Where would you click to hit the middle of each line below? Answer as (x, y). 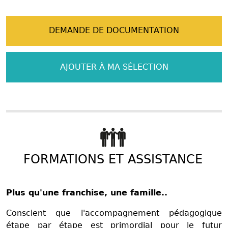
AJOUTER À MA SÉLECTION (114, 67)
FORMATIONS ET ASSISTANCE (113, 159)
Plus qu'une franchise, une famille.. (87, 192)
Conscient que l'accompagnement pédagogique (114, 213)
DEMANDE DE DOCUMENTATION (114, 31)
